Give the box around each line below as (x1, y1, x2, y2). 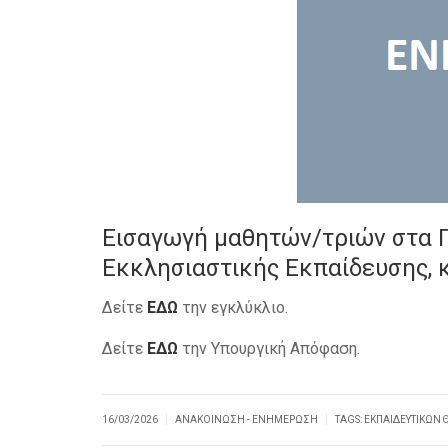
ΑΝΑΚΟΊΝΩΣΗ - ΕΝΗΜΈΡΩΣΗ (175, 414, 318, 425)
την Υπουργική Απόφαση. (178, 339, 360, 358)
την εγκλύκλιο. (178, 298, 288, 317)
